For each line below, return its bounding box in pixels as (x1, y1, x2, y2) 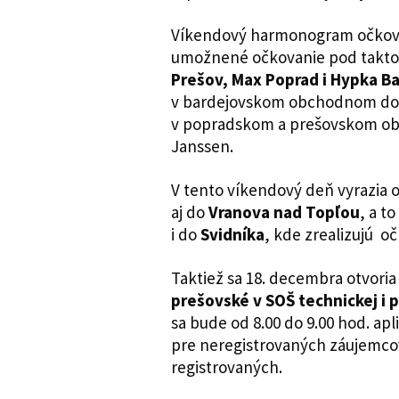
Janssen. (171, 134, 233, 157)
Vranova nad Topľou (208, 200, 360, 223)
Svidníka (200, 223, 265, 245)
